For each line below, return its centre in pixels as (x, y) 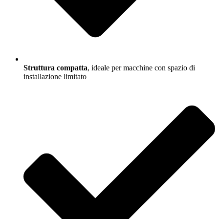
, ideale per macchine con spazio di (141, 68)
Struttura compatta (55, 68)
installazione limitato (55, 77)
